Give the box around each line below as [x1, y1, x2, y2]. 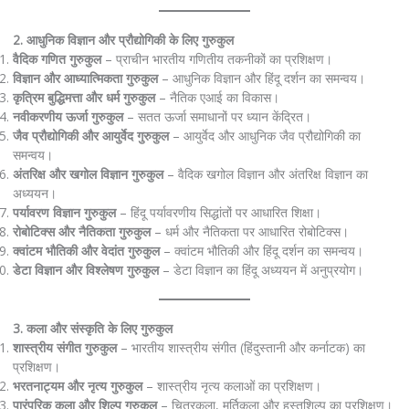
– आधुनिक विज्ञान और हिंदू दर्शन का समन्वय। [157, 69, 365, 88]
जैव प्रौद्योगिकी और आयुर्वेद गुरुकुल [12, 127, 169, 145]
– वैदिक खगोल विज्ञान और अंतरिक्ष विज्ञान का [163, 165, 368, 184]
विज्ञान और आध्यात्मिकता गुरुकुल [12, 69, 158, 88]
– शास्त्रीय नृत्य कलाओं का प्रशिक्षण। [142, 376, 321, 394]
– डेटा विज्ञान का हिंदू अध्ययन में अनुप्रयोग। [158, 261, 363, 279]
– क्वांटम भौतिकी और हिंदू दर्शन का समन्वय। [159, 242, 363, 260]
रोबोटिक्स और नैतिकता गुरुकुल [12, 223, 151, 241]
